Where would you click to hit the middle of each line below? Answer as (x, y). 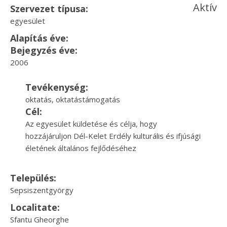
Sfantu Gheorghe (40, 219)
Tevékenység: (57, 87)
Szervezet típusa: (49, 9)
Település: (33, 178)
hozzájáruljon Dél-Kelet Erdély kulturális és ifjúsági (113, 136)
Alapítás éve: (39, 38)
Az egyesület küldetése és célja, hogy (91, 124)
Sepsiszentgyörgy (42, 190)
